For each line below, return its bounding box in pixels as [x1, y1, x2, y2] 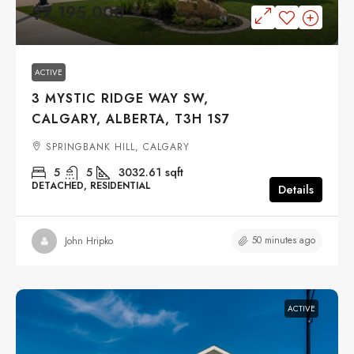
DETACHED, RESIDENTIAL [32, 179, 151, 194]
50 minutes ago [252, 233, 315, 248]
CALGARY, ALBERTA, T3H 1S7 [32, 110, 230, 129]
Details [278, 181, 314, 199]
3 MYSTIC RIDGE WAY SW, [32, 89, 209, 108]
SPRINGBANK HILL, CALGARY [46, 140, 190, 155]
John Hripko [65, 233, 113, 248]
